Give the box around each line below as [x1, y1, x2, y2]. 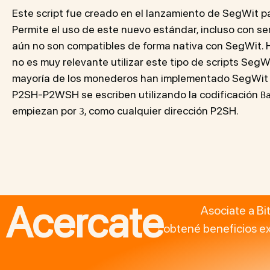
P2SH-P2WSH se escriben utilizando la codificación [12, 88, 260, 101]
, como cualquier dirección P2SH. [84, 104, 239, 117]
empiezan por [12, 104, 79, 117]
